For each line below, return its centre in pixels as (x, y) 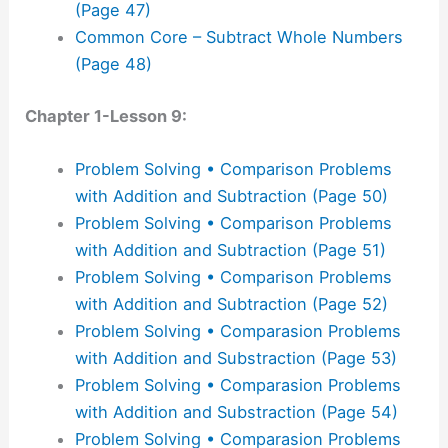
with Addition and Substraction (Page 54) (236, 412)
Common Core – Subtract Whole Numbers (238, 37)
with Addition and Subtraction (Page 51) (230, 250)
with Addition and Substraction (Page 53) (235, 358)
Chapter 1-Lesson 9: (106, 116)
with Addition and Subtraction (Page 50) (231, 196)
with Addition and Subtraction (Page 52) (231, 304)
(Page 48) (113, 64)
